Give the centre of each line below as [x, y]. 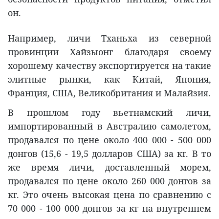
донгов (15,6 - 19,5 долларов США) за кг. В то [109, 153]
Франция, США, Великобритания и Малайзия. [109, 93]
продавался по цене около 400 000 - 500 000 [109, 140]
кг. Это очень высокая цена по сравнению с [109, 194]
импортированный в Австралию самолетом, [109, 126]
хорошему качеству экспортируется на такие [109, 65]
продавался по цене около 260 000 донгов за [109, 181]
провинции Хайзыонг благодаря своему [109, 52]
